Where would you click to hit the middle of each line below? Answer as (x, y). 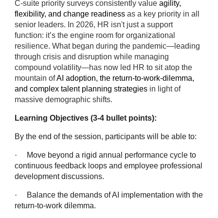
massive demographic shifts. (64, 100)
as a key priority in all (163, 14)
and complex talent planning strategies (81, 89)
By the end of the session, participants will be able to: (106, 137)
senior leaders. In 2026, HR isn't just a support (94, 25)
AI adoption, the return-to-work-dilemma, (125, 78)
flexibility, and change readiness (70, 14)
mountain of (35, 78)
